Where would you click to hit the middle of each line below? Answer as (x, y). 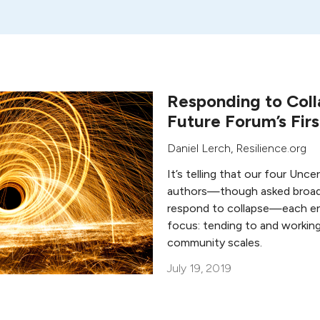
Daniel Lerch (199, 148)
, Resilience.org (269, 148)
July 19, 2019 (199, 268)
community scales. (215, 242)
